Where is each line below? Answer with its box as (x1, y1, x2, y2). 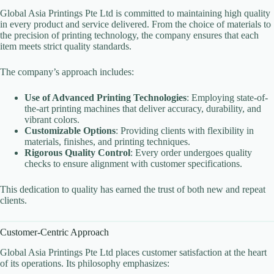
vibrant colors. (24, 114, 80, 125)
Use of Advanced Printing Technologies (24, 92, 187, 103)
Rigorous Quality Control (24, 147, 130, 158)
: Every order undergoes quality (130, 147, 252, 158)
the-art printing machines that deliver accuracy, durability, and (24, 103, 261, 114)
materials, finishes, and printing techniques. (24, 136, 190, 147)
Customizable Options (24, 125, 116, 136)
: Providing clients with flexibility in (116, 125, 254, 136)
